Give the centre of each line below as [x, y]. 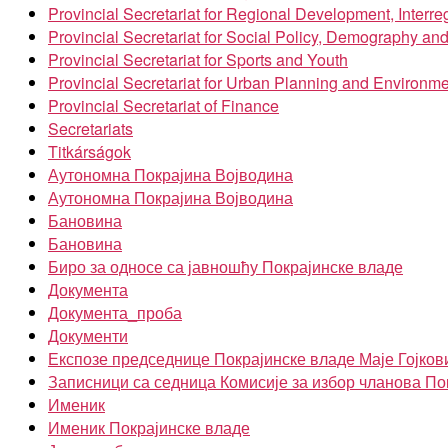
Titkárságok [89, 151]
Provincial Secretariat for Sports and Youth [198, 59]
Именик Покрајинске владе [149, 427]
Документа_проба [115, 312]
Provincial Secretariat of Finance [163, 105]
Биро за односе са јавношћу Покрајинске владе [225, 266]
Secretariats [90, 128]
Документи [88, 335]
